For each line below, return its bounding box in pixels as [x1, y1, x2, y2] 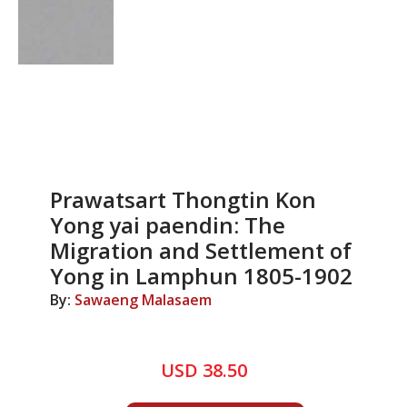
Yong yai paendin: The [50, 210, 285, 240]
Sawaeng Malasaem [74, 290, 212, 310]
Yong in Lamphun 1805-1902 [50, 261, 352, 291]
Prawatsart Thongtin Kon [50, 184, 316, 214]
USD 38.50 [160, 358, 247, 382]
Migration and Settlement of [50, 235, 352, 265]
